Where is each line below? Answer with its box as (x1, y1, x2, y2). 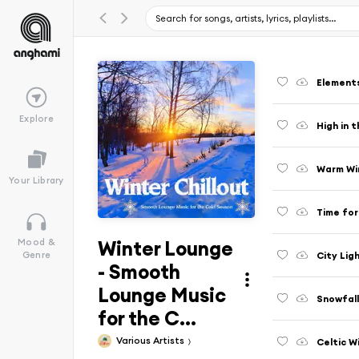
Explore (18, 112, 54, 124)
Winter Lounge (98, 236, 233, 261)
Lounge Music (98, 282, 226, 308)
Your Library (9, 175, 64, 187)
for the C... (98, 305, 196, 331)
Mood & (18, 236, 55, 248)
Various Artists (116, 333, 187, 346)
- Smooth (98, 259, 180, 284)
